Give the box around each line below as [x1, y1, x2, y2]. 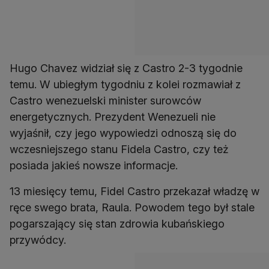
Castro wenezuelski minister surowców [10, 94, 201, 107]
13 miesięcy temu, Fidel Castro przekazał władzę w [10, 185, 259, 198]
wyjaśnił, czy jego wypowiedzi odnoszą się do [10, 127, 237, 139]
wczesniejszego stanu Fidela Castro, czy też [10, 143, 229, 156]
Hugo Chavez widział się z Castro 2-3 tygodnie [10, 62, 243, 74]
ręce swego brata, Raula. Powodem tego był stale [10, 201, 255, 214]
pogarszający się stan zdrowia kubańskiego [10, 217, 225, 230]
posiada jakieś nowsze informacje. [10, 159, 178, 172]
